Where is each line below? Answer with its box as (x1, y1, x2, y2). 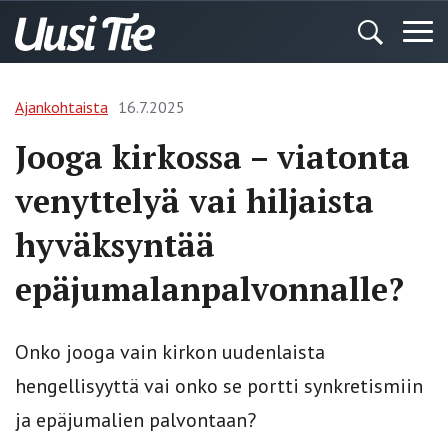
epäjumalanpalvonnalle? (15, 268, 404, 310)
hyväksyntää (15, 224, 215, 266)
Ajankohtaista (15, 97, 108, 117)
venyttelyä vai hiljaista (15, 180, 374, 222)
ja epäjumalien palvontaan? (15, 407, 256, 433)
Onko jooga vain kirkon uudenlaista (15, 339, 325, 365)
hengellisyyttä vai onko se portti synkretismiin (15, 373, 423, 399)
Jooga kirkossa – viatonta (15, 136, 410, 178)
